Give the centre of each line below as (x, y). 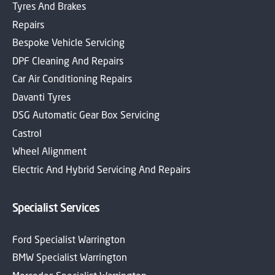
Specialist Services (56, 207)
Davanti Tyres (41, 96)
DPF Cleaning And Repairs (68, 60)
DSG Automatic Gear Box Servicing (86, 114)
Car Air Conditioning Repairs (72, 78)
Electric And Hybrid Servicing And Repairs (101, 169)
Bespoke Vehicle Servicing (68, 42)
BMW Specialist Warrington (70, 257)
